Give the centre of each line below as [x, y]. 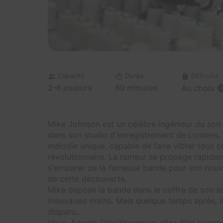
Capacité [71, 76]
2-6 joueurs [70, 88]
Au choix [198, 88]
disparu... [66, 211]
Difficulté [205, 76]
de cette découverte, [89, 178]
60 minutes [137, 88]
